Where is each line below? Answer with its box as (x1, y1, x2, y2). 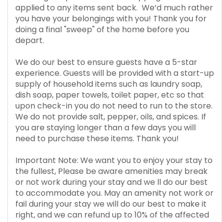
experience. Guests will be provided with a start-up (15, 67, 214, 79)
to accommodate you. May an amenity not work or (15, 187, 214, 199)
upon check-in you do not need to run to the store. (15, 100, 213, 111)
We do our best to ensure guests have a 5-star (15, 56, 197, 68)
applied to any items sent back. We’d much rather (15, 2, 213, 13)
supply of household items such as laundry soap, (15, 78, 202, 90)
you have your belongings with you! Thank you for (15, 13, 207, 24)
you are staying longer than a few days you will (15, 122, 196, 133)
